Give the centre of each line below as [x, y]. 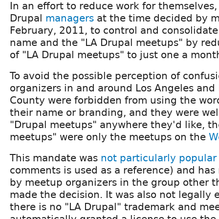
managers [70, 18]
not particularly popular [159, 158]
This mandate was [55, 158]
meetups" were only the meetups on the [109, 137]
